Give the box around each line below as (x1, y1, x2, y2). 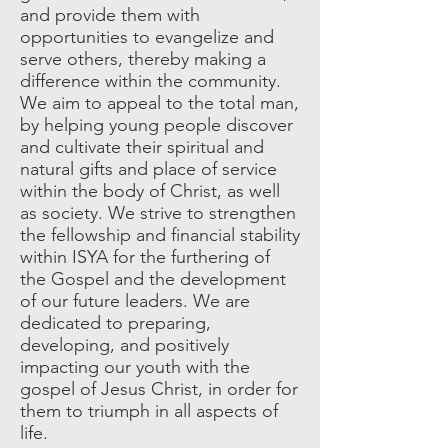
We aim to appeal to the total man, (20, 92, 299, 114)
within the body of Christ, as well (20, 180, 280, 202)
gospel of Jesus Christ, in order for (20, 378, 298, 400)
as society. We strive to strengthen (20, 202, 296, 224)
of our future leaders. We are (20, 290, 250, 312)
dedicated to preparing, (20, 312, 211, 334)
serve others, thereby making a (20, 48, 266, 70)
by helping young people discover (20, 114, 293, 136)
